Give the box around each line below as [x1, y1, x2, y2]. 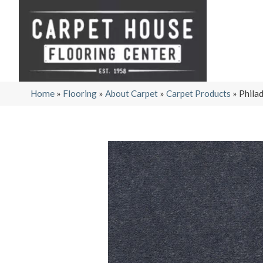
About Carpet [105, 87, 158, 99]
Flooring [63, 87, 97, 99]
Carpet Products [166, 87, 231, 99]
